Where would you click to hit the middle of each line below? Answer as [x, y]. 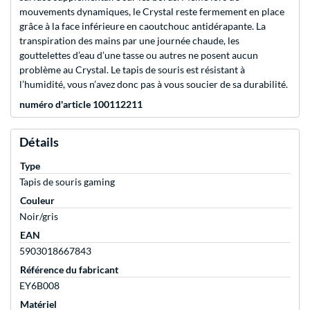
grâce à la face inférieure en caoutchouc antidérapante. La [143, 26]
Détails [39, 142]
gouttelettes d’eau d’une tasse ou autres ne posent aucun [139, 55]
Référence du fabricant [69, 270]
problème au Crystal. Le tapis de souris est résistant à [132, 70]
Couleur [37, 201]
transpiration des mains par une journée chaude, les [129, 41]
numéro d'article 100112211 [81, 104]
